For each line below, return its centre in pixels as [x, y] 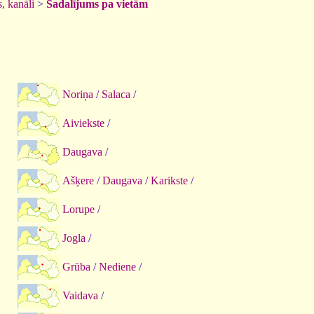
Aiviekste [83, 123]
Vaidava [80, 295]
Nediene [117, 266]
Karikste [169, 180]
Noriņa [78, 94]
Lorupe [78, 209]
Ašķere [78, 180]
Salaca [116, 94]
